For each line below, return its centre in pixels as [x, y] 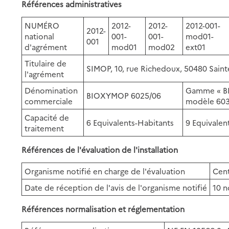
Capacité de [47, 117]
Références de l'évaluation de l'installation [100, 149]
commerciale [49, 101]
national [40, 36]
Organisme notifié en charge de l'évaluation [105, 171]
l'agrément [44, 74]
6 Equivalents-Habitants [130, 122]
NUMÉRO [42, 25]
